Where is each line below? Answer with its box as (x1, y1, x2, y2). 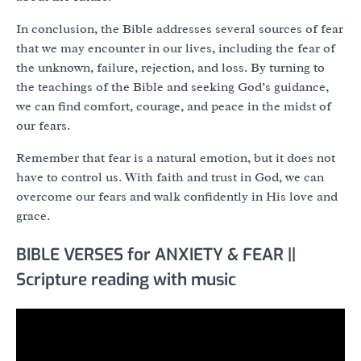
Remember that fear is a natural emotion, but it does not (16, 149, 335, 166)
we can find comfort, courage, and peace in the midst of (16, 98, 331, 114)
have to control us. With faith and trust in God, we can (16, 168, 324, 185)
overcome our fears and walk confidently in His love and (16, 188, 338, 205)
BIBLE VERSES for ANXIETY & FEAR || (16, 243, 296, 266)
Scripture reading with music (16, 268, 236, 291)
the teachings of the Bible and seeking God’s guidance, (16, 78, 329, 95)
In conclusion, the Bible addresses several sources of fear (16, 20, 343, 37)
